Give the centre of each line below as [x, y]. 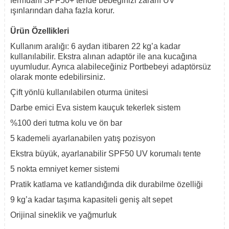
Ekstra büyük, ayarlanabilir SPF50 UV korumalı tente [106, 154]
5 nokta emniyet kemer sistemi [65, 169]
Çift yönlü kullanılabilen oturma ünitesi [79, 93]
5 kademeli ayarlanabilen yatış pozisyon [83, 139]
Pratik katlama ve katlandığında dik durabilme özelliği [107, 185]
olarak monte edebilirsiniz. [58, 77]
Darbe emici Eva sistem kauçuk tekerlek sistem [95, 108]
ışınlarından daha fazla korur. [62, 11]
